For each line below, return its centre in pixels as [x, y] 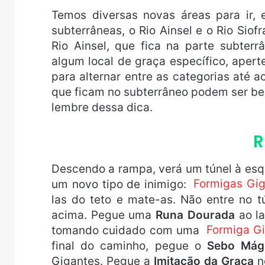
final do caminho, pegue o [130, 245]
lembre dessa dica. [102, 107]
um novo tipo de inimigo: [121, 184]
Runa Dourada [195, 215]
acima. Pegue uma [104, 215]
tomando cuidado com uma [127, 230]
